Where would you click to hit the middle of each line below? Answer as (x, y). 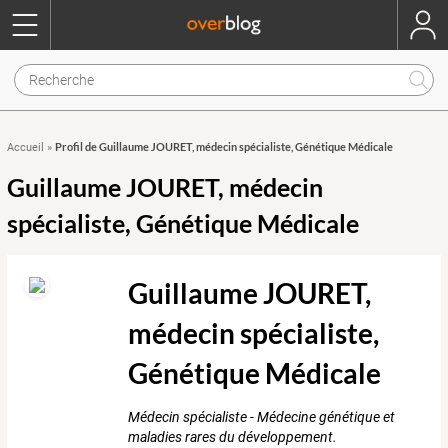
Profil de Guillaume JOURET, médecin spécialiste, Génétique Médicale (224, 146)
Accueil (25, 147)
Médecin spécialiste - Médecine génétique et (262, 417)
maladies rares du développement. (233, 437)
